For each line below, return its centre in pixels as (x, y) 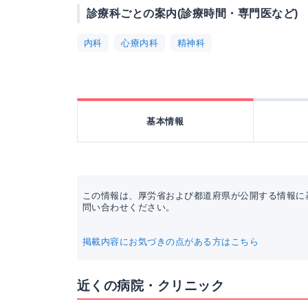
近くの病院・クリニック (151, 286)
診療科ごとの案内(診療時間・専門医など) (192, 13)
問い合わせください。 (129, 207)
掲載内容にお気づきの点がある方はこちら (171, 242)
